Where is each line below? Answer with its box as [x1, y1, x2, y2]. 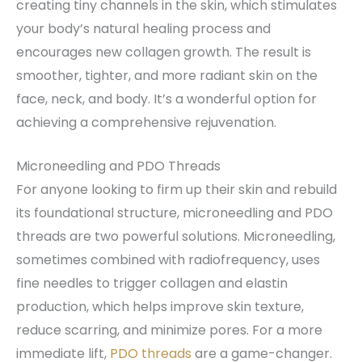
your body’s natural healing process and [16, 19, 271, 38]
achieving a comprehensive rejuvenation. [16, 112, 276, 132]
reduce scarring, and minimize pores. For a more [16, 321, 322, 340]
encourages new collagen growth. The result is [16, 42, 311, 61]
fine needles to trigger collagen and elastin [16, 274, 288, 293]
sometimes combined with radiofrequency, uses [16, 250, 320, 270]
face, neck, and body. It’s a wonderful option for [16, 89, 317, 108]
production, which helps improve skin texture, [16, 297, 304, 317]
